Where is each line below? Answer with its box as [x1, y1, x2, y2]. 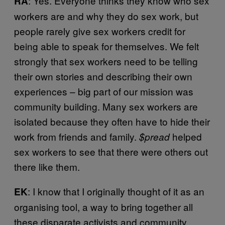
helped [170, 129, 202, 143]
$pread [139, 130, 170, 143]
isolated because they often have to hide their [14, 114, 210, 128]
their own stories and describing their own [14, 69, 192, 83]
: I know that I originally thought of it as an [28, 184, 204, 198]
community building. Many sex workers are [14, 99, 198, 113]
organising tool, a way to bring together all [14, 199, 193, 213]
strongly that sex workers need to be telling [14, 54, 198, 68]
